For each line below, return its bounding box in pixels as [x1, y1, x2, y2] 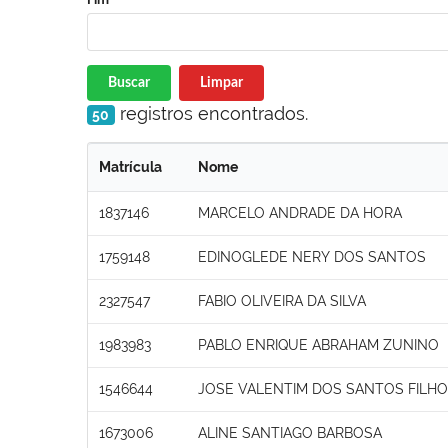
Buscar [108, 75, 150, 90]
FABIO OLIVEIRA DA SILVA [198, 292, 366, 309]
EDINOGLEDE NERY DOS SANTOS [198, 248, 426, 265]
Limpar [199, 75, 243, 90]
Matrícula [99, 158, 162, 175]
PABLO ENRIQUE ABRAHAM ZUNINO [198, 336, 439, 353]
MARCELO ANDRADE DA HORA [198, 204, 402, 221]
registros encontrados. [114, 102, 308, 124]
